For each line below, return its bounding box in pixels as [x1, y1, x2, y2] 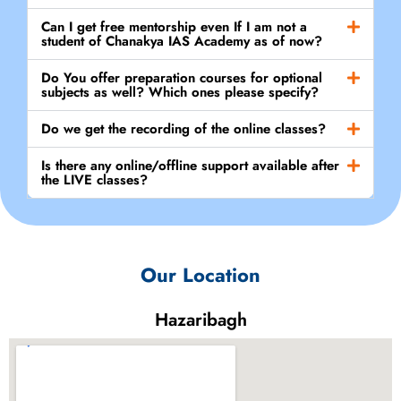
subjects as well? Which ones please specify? [41, 81, 319, 102]
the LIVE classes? [41, 169, 148, 190]
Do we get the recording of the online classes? [41, 118, 326, 139]
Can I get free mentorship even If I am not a [41, 16, 307, 37]
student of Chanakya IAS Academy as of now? [41, 30, 322, 51]
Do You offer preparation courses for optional [41, 67, 322, 88]
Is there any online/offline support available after [41, 155, 339, 175]
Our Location [141, 260, 260, 289]
